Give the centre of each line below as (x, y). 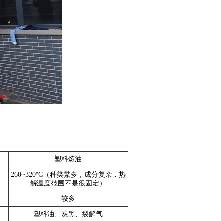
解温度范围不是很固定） (68, 184)
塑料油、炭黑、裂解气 (68, 214)
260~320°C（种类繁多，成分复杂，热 (68, 175)
